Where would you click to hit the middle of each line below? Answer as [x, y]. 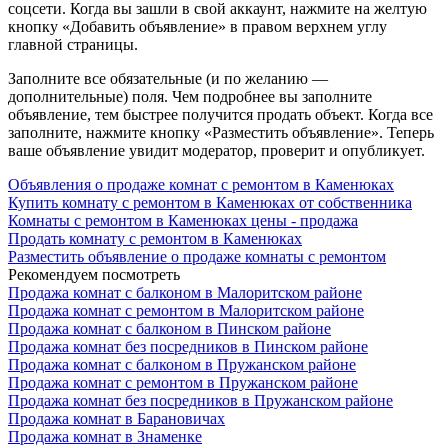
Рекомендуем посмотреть [94, 274]
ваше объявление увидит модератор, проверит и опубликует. [216, 150]
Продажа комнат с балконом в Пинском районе [169, 328]
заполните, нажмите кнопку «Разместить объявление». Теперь [221, 132]
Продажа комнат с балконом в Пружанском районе [182, 364]
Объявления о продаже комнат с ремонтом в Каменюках [201, 184]
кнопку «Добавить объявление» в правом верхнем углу [197, 26]
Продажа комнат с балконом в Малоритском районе [185, 292]
